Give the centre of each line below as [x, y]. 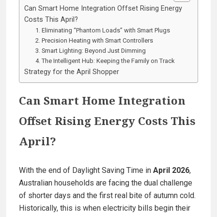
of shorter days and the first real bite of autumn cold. [107, 196]
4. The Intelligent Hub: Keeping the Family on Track [105, 61]
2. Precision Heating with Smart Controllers [94, 41]
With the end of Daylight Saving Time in [86, 170]
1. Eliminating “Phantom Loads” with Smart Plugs [102, 31]
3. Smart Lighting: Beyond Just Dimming [90, 51]
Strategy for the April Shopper [72, 72]
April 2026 [171, 170]
